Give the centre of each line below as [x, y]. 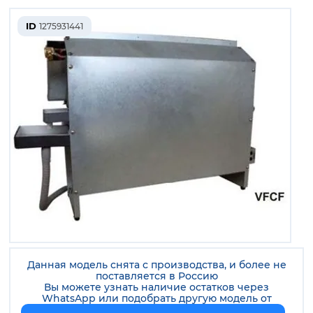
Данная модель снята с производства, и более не [156, 264]
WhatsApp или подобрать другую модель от [156, 298]
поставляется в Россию [156, 276]
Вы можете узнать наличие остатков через [156, 287]
